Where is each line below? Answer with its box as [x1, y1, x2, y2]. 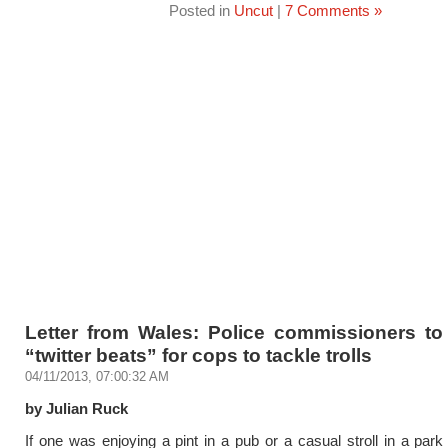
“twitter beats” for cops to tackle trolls [25, 344, 372, 366]
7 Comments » [284, 2, 382, 19]
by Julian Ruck [25, 400, 128, 417]
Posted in [168, 2, 234, 19]
